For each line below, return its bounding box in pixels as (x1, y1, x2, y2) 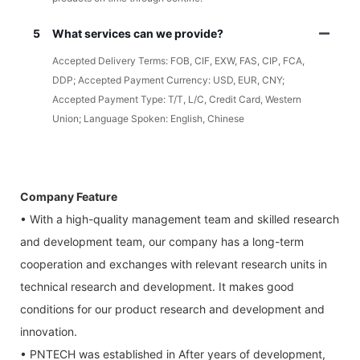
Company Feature (20, 189, 117, 203)
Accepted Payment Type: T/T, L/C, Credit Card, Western (52, 93, 301, 105)
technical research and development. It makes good (20, 279, 294, 293)
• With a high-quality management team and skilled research (20, 211, 339, 226)
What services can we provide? (52, 27, 223, 40)
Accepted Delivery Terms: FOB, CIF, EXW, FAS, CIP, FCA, (52, 55, 305, 67)
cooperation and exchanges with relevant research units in (20, 256, 327, 271)
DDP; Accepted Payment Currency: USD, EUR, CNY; (52, 74, 284, 86)
